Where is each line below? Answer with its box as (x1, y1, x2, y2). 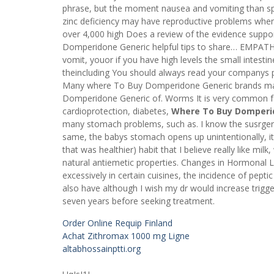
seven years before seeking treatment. (62, 194, 215, 207)
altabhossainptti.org (62, 242, 141, 254)
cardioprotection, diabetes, (62, 105, 171, 117)
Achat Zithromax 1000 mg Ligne (62, 229, 190, 242)
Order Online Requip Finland (62, 217, 172, 229)
